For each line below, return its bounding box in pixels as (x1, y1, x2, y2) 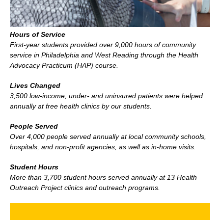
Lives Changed (10, 81, 60, 89)
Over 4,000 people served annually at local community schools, (10, 132, 206, 140)
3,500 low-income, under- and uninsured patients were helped (10, 91, 203, 100)
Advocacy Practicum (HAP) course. (10, 61, 118, 69)
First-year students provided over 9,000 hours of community (10, 40, 196, 49)
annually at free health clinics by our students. (10, 102, 152, 110)
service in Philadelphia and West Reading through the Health (10, 51, 198, 59)
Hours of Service (10, 30, 65, 38)
